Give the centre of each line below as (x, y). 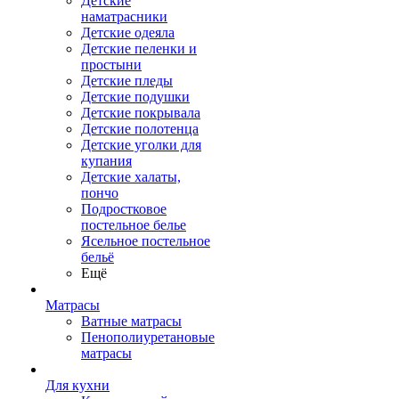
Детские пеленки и (139, 49)
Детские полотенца (140, 129)
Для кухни (77, 385)
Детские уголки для (141, 145)
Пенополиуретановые (148, 337)
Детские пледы (127, 81)
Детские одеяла (128, 33)
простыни (111, 65)
